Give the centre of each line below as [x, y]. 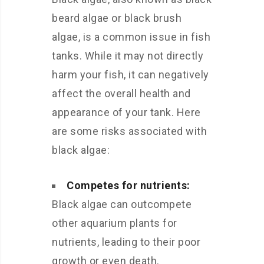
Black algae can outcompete [122, 204]
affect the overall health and [121, 93]
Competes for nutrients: [128, 185]
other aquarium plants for [115, 223]
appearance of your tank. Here [126, 112]
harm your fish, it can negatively [131, 75]
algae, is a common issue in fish [131, 37]
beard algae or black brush [117, 18]
